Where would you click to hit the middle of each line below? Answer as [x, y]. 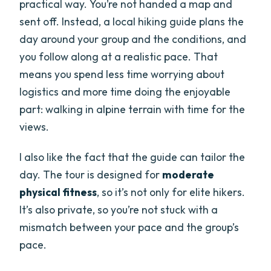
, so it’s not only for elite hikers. [171, 192]
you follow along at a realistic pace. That [119, 56]
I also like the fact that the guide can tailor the [132, 157]
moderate [188, 174]
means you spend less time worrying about [122, 74]
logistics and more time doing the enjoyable [125, 91]
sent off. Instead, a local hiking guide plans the [132, 21]
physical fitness [58, 192]
